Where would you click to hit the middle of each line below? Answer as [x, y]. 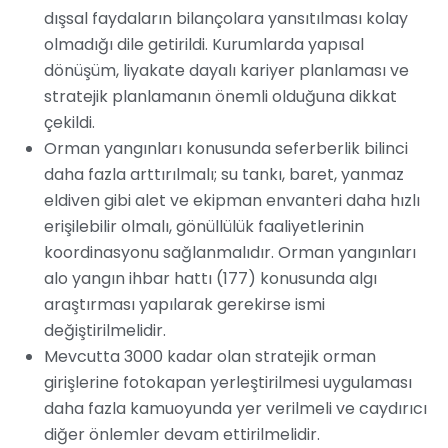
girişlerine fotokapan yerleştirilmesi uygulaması [228, 383]
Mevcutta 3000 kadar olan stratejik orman [210, 357]
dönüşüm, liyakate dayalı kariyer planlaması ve [226, 71]
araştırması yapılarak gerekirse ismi [184, 305]
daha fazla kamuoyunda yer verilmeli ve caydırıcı [235, 409]
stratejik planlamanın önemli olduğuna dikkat [220, 97]
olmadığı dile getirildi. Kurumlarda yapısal [204, 45]
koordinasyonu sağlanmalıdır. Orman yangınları [230, 253]
